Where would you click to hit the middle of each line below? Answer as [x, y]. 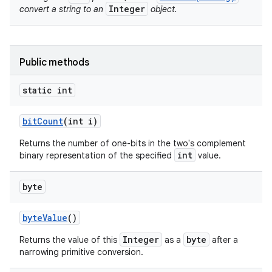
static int [47, 90]
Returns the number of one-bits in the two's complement [133, 143]
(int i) [80, 121]
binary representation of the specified [97, 155]
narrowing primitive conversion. [81, 252]
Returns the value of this [70, 240]
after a [224, 240]
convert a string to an [63, 9]
